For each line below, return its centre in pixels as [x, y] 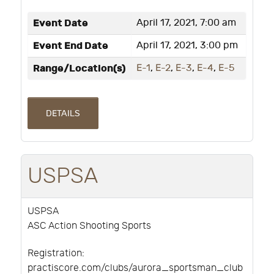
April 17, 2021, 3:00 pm [187, 45]
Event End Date [71, 46]
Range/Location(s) [80, 68]
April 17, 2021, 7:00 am [186, 23]
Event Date [61, 23]
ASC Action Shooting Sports [89, 226]
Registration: [56, 254]
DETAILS [63, 113]
